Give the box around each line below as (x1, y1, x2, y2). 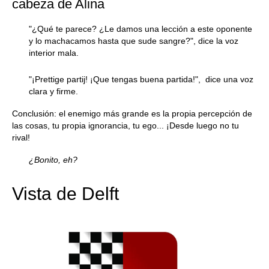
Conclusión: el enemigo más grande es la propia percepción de (12, 109, 252, 118)
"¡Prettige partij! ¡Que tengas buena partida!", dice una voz (29, 74, 253, 84)
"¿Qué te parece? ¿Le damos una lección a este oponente (29, 24, 252, 34)
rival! (12, 133, 30, 142)
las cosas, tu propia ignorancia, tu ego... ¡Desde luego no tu (12, 121, 239, 130)
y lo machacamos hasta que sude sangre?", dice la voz (29, 36, 238, 46)
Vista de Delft (12, 184, 119, 204)
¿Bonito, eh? (29, 155, 77, 165)
